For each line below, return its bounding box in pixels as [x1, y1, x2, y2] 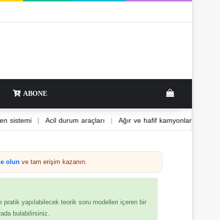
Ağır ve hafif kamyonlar [141, 113, 215, 127]
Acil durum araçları [68, 113, 128, 127]
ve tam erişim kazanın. [20, 155, 87, 168]
